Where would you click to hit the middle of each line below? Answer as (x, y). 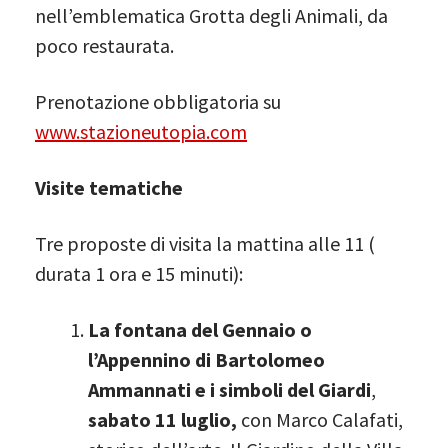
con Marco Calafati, (320, 419)
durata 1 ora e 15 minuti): (139, 273)
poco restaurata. (104, 45)
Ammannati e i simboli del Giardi (229, 389)
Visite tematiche (109, 187)
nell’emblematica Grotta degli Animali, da (211, 15)
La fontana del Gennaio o (200, 329)
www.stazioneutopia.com (141, 131)
